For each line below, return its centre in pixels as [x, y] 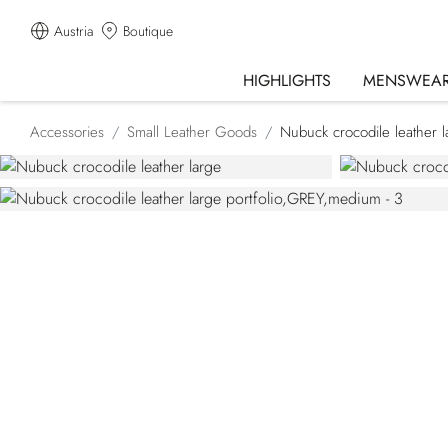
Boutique [148, 31]
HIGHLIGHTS [286, 80]
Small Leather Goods [192, 132]
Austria [73, 31]
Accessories [67, 132]
